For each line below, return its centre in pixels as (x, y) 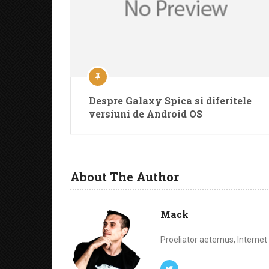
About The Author (125, 177)
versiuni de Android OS (146, 114)
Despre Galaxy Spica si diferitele (170, 101)
